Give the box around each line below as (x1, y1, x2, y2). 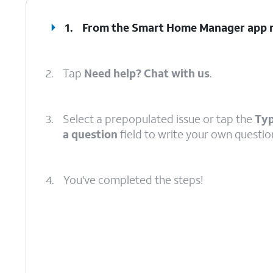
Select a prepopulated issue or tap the (63, 112, 255, 126)
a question (63, 127, 118, 141)
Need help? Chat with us (84, 66, 210, 80)
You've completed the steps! (63, 172, 203, 187)
